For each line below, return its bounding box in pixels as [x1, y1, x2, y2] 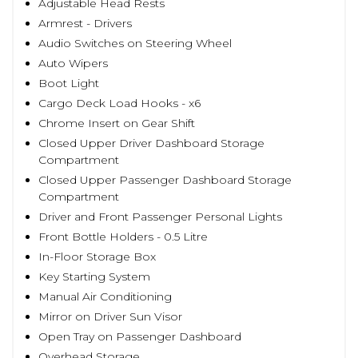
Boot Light [38, 76, 99, 90]
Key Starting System [38, 269, 150, 284]
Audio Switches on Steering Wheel [38, 36, 232, 50]
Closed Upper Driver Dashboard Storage [38, 136, 265, 150]
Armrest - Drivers [38, 16, 132, 30]
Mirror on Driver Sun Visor [38, 309, 182, 324]
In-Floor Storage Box [38, 249, 156, 264]
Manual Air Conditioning [38, 289, 172, 304]
